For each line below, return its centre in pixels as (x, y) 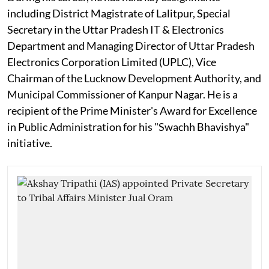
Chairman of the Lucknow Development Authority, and (134, 78)
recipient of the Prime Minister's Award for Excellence (132, 110)
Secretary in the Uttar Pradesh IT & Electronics (116, 29)
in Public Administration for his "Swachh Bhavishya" (128, 126)
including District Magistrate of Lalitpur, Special (119, 13)
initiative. (30, 143)
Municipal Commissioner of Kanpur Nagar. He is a (122, 94)
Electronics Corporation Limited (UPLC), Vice (112, 62)
